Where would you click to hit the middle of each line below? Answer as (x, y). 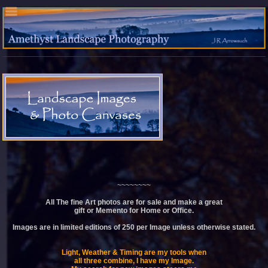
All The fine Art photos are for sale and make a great (134, 202)
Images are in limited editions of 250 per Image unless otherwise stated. (134, 227)
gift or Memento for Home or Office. (134, 210)
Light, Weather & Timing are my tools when (134, 252)
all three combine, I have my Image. (134, 261)
